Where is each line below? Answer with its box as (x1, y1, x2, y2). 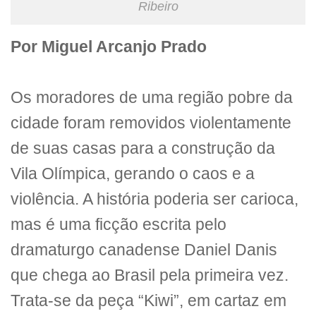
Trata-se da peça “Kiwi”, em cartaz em (11, 291, 286, 310)
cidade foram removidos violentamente (11, 114, 291, 132)
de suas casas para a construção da (11, 139, 275, 157)
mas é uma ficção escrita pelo (11, 215, 226, 233)
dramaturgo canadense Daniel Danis (11, 241, 277, 259)
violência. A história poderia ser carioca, (11, 190, 298, 208)
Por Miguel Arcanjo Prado (11, 37, 207, 56)
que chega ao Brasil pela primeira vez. (11, 266, 288, 284)
